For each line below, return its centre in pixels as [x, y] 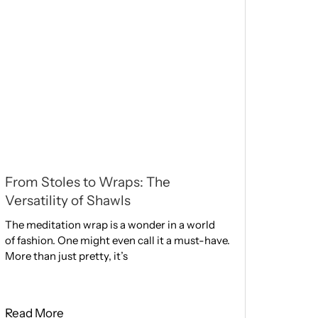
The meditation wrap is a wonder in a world [110, 225]
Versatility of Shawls [67, 201]
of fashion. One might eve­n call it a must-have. [117, 241]
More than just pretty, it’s [66, 256]
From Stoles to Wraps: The [87, 182]
